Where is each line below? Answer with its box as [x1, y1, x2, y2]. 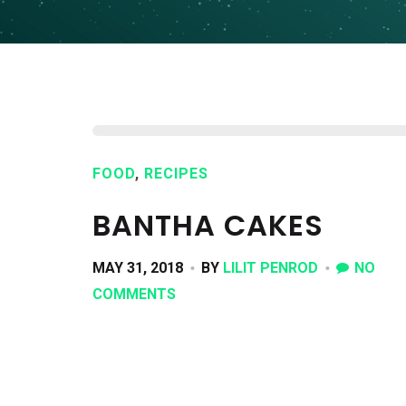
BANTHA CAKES [92, 205, 324, 246]
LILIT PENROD [223, 259, 318, 276]
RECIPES [144, 165, 208, 182]
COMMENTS [92, 285, 176, 303]
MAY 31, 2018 [92, 259, 183, 276]
